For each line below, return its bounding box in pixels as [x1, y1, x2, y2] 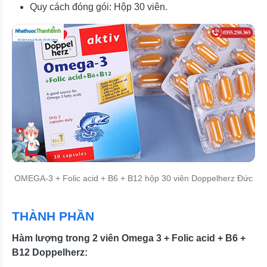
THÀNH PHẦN [12, 209, 94, 223]
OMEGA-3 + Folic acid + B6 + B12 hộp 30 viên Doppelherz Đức [14, 173, 253, 183]
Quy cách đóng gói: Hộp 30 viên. [30, 1, 167, 12]
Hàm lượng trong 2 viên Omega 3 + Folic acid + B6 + [12, 232, 246, 243]
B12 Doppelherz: [12, 247, 88, 257]
